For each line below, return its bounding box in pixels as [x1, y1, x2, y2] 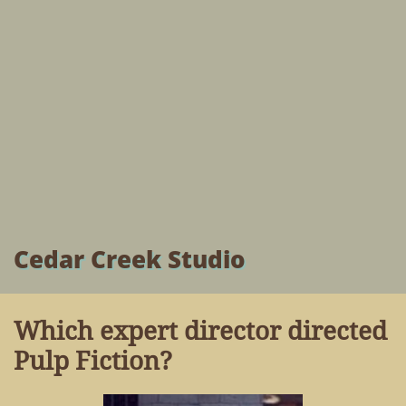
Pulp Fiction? [14, 346, 172, 376]
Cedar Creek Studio [14, 243, 246, 275]
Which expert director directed [14, 316, 387, 346]
